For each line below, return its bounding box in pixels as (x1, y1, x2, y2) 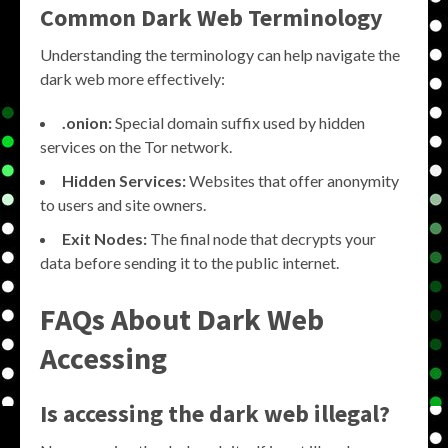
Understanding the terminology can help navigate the (40, 44, 400, 64)
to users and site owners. (40, 194, 206, 214)
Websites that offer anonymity (186, 170, 399, 190)
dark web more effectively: (40, 68, 225, 88)
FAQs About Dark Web (40, 299, 324, 338)
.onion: (62, 112, 112, 132)
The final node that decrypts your (147, 228, 376, 248)
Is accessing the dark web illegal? (40, 397, 390, 429)
